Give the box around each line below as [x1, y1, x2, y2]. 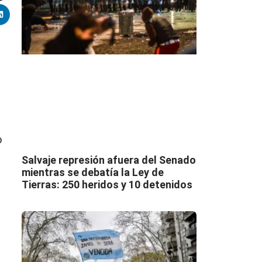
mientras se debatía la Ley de [21, 166, 164, 178]
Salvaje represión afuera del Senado [21, 153, 196, 166]
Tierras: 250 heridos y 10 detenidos [21, 178, 192, 191]
